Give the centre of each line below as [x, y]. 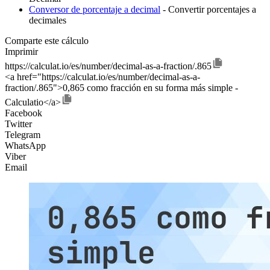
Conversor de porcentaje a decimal [95, 10]
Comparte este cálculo [47, 41]
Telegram [23, 135]
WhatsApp [25, 146]
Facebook [24, 113]
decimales [48, 20]
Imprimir [21, 52]
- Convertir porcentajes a [208, 10]
